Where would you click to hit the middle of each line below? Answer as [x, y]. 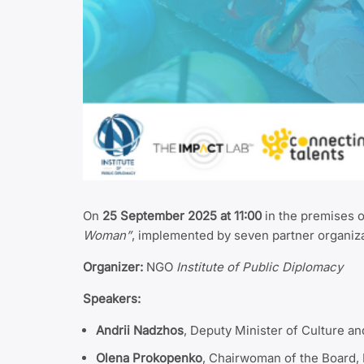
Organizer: [113, 266]
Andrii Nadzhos [140, 330]
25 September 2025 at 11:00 [182, 215]
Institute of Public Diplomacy [260, 266]
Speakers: [112, 298]
